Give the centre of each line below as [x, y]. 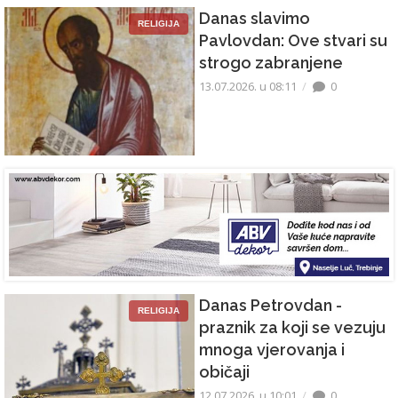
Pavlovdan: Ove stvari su [293, 41]
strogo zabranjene [271, 63]
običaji [224, 372]
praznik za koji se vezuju [292, 328]
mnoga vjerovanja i [272, 350]
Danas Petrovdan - [271, 306]
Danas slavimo [255, 19]
